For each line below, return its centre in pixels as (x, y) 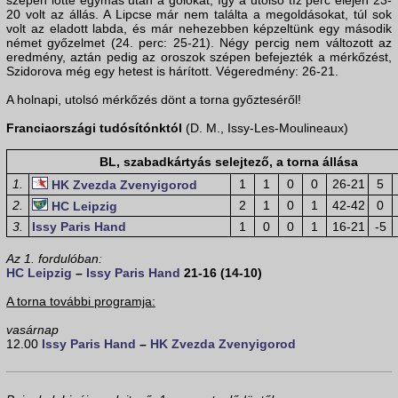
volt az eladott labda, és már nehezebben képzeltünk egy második (199, 29)
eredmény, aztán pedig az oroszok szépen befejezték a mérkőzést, (199, 57)
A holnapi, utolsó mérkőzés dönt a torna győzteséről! (154, 100)
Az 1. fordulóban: (54, 259)
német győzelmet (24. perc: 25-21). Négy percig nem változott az (199, 43)
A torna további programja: (81, 302)
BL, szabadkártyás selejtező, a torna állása (228, 162)
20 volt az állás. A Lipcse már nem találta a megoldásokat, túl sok (199, 15)
